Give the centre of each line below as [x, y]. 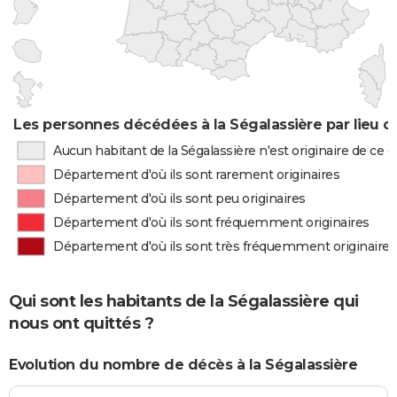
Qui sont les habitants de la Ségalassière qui [184, 302]
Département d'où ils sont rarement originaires [197, 175]
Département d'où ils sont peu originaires [179, 198]
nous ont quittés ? [81, 324]
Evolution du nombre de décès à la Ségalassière [183, 364]
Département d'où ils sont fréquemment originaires [211, 222]
